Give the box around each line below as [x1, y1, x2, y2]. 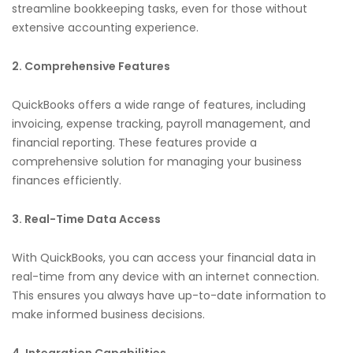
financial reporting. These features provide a [12, 134, 257, 150]
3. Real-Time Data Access [12, 210, 161, 227]
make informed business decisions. [12, 306, 205, 322]
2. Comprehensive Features [12, 58, 170, 74]
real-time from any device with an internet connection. [12, 268, 319, 284]
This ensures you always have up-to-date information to [12, 287, 326, 303]
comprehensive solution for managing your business [12, 153, 302, 169]
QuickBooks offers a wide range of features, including [12, 96, 306, 113]
